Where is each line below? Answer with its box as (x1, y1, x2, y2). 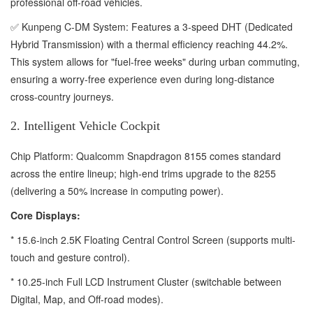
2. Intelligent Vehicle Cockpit (10, 118, 160, 133)
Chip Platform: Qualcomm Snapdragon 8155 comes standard (10, 148, 281, 163)
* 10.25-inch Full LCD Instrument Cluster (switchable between (10, 274, 282, 289)
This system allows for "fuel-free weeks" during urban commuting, (10, 54, 300, 68)
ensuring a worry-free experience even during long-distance (10, 71, 275, 86)
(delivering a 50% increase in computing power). (10, 183, 224, 198)
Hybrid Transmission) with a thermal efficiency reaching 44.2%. (10, 36, 288, 51)
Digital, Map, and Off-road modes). (10, 291, 163, 306)
